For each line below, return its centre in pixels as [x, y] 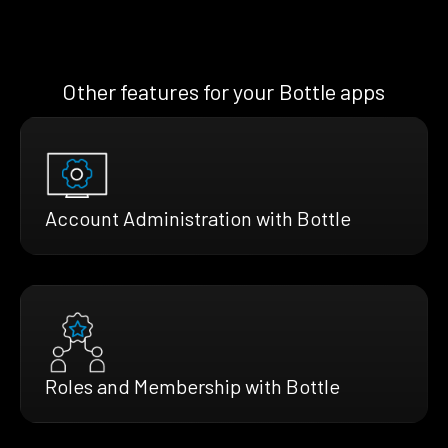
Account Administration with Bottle [198, 217]
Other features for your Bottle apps [224, 90]
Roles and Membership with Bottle [192, 385]
